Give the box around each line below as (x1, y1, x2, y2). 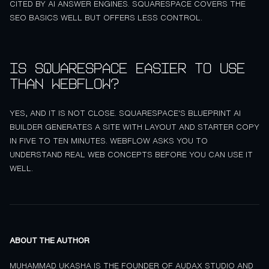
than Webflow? (10, 76, 119, 91)
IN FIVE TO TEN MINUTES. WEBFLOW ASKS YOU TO (10, 136, 208, 145)
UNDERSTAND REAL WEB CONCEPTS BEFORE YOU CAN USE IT (10, 150, 253, 159)
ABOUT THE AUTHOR (10, 236, 89, 244)
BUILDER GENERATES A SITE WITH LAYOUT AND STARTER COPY (10, 122, 259, 131)
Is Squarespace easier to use (10, 61, 245, 76)
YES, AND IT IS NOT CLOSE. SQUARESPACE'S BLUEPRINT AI (10, 109, 241, 117)
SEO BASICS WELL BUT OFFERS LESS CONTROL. (10, 13, 202, 22)
